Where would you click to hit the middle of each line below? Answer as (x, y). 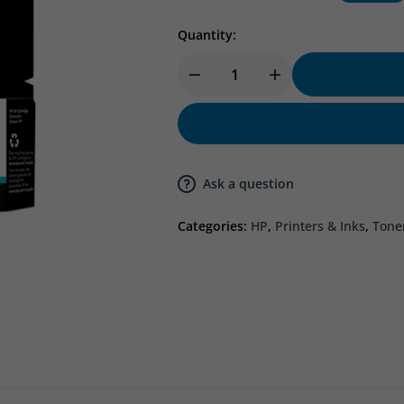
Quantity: (207, 35)
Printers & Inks (320, 226)
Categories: (214, 226)
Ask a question (248, 184)
